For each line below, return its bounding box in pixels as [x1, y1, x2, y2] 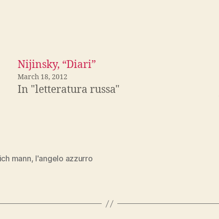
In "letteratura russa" [18, 83, 120, 97]
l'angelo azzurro [35, 153, 93, 164]
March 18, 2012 [18, 73, 67, 82]
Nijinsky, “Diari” [18, 58, 96, 72]
